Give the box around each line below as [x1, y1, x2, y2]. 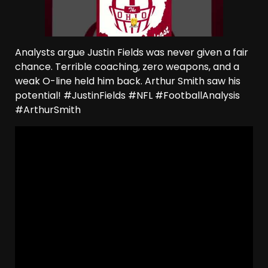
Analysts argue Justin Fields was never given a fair [15, 45, 248, 60]
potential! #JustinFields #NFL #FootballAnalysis [15, 89, 240, 103]
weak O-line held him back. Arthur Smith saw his [15, 74, 240, 89]
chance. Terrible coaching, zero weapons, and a [15, 60, 239, 74]
